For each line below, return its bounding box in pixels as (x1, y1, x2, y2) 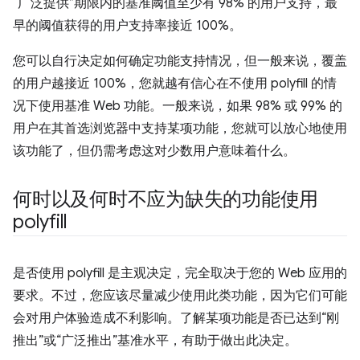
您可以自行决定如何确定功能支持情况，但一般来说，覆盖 (13, 53, 347, 70)
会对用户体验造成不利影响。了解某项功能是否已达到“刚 (13, 310, 339, 327)
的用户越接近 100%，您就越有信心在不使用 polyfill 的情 (13, 76, 337, 92)
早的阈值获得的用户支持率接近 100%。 (13, 18, 242, 35)
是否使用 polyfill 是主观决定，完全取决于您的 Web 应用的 (13, 265, 347, 282)
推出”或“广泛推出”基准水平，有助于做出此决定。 (13, 333, 297, 350)
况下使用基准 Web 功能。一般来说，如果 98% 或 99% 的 (13, 98, 342, 115)
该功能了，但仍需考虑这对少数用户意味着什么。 (13, 143, 296, 160)
